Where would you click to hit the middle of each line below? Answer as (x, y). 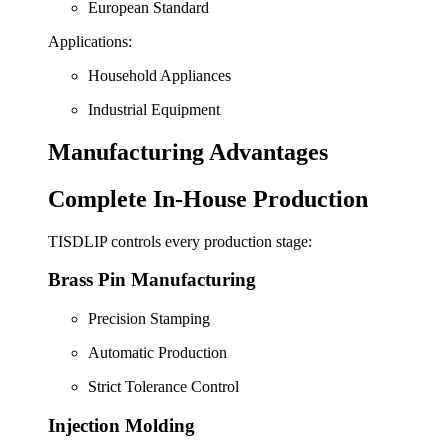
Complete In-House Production (208, 198)
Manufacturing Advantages (188, 151)
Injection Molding (121, 425)
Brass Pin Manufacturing (152, 280)
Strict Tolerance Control (163, 387)
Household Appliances (159, 75)
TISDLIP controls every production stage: (180, 241)
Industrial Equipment (154, 109)
